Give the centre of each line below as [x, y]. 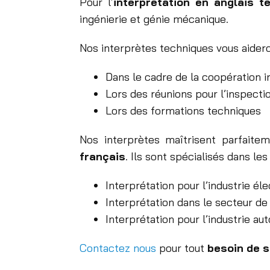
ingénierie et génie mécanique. [154, 19]
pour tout [183, 248]
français [102, 157]
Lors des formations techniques [183, 111]
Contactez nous [119, 248]
